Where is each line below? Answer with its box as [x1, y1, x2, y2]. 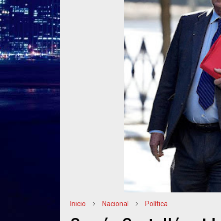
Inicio [70, 200, 86, 208]
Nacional [102, 200, 129, 208]
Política [145, 200, 168, 208]
